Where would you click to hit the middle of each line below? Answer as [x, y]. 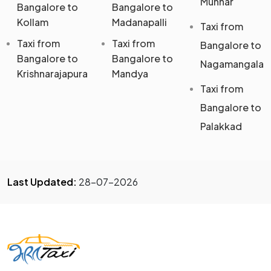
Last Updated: [42, 182]
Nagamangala [232, 64]
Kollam [33, 22]
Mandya [130, 74]
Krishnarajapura [52, 74]
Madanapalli [139, 22]
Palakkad [221, 126]
